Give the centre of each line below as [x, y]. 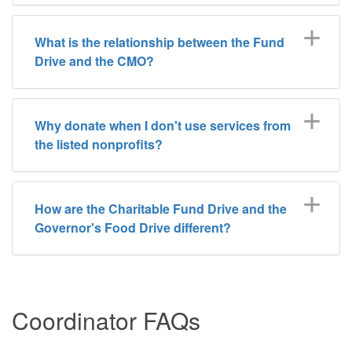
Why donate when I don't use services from [163, 125]
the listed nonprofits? [99, 144]
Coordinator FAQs [106, 320]
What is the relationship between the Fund [159, 42]
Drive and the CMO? [94, 60]
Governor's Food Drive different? [133, 227]
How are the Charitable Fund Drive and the [161, 208]
